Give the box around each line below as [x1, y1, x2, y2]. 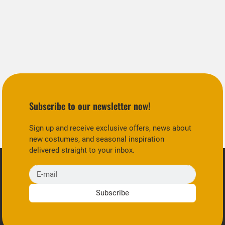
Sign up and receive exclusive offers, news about [29, 124, 192, 133]
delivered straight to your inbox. [29, 146, 135, 155]
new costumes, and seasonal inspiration [29, 135, 165, 144]
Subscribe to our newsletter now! [29, 98, 151, 113]
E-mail [29, 165, 50, 175]
